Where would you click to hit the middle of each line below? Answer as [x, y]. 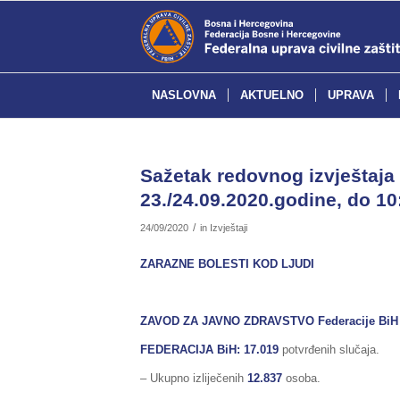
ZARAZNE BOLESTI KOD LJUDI [227, 264]
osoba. [303, 379]
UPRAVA [351, 95]
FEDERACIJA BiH [188, 350]
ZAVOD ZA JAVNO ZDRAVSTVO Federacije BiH [269, 321]
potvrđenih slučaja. [331, 350]
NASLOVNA [184, 95]
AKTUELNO [272, 95]
